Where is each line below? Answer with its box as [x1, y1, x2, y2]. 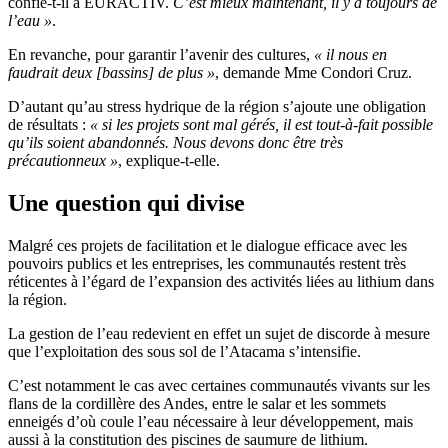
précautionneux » [8, 151, 118, 169]
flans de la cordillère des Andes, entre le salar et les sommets [8, 394, 386, 412]
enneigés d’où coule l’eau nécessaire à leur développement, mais [8, 412, 413, 430]
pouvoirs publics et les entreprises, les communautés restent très [8, 254, 406, 272]
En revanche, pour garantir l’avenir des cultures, [8, 45, 314, 63]
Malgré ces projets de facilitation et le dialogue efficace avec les [8, 236, 407, 254]
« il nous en [314, 45, 387, 63]
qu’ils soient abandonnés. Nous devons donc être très [8, 133, 343, 151]
